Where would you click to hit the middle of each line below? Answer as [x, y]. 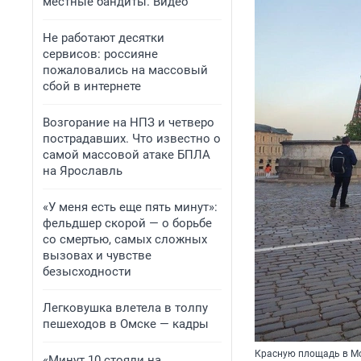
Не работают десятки [104, 38]
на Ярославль [83, 171]
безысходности [87, 272]
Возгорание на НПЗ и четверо [129, 122]
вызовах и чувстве [97, 255]
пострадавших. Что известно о [132, 139]
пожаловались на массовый [125, 70]
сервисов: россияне [100, 54]
